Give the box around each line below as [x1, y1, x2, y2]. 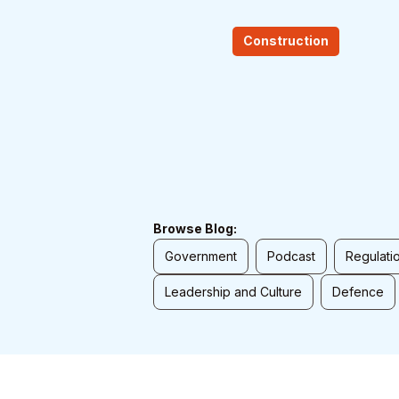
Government [165, 248, 237, 264]
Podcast [267, 248, 315, 264]
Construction [242, 32, 329, 48]
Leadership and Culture [165, 284, 302, 299]
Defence [332, 284, 384, 299]
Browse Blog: [153, 221, 237, 236]
